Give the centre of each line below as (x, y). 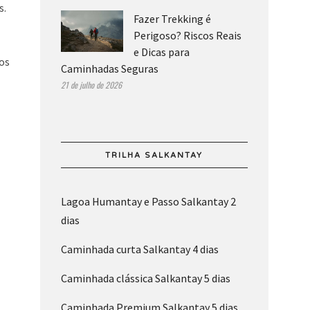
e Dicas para (161, 52)
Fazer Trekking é (172, 19)
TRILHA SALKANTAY (154, 156)
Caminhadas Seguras (109, 69)
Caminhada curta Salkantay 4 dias (139, 249)
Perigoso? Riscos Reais (187, 36)
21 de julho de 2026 (91, 85)
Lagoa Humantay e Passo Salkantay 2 (148, 202)
